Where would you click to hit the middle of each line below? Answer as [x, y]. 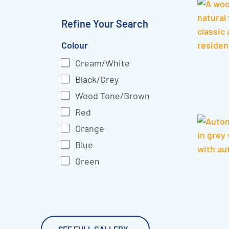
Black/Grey [97, 79]
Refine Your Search [105, 24]
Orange [90, 128]
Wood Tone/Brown [112, 96]
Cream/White [102, 63]
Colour [75, 45]
